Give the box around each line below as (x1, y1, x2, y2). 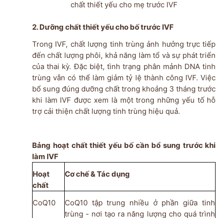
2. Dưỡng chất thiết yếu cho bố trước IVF (32, 22, 174, 32)
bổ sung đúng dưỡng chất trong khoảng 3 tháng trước (32, 84, 216, 94)
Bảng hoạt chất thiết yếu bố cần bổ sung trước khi (32, 141, 216, 150)
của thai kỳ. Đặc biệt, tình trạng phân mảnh (32, 62, 185, 72)
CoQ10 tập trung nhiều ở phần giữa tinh (64, 198, 215, 208)
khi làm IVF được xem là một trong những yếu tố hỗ (32, 95, 216, 105)
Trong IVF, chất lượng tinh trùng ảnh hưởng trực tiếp (32, 39, 216, 49)
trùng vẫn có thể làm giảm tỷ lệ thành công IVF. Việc (32, 73, 216, 83)
